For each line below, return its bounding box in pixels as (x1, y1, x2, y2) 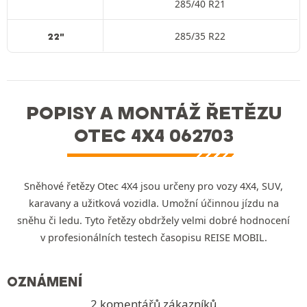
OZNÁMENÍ (7, 273, 82, 290)
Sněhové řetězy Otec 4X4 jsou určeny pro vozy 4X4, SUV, (24, 179, 283, 193)
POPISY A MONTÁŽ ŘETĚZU (25, 101, 282, 124)
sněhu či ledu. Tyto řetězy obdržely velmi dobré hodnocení (17, 213, 290, 227)
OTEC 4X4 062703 (73, 123, 234, 147)
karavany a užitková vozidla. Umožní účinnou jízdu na (28, 196, 279, 210)
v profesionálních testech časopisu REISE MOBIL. (40, 230, 267, 244)
